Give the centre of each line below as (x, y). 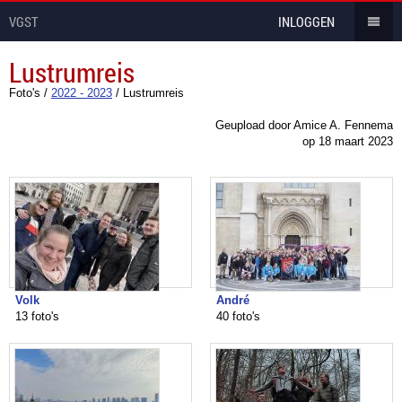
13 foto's (37, 316)
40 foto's (238, 316)
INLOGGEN (306, 22)
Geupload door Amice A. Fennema (304, 125)
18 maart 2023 (356, 141)
